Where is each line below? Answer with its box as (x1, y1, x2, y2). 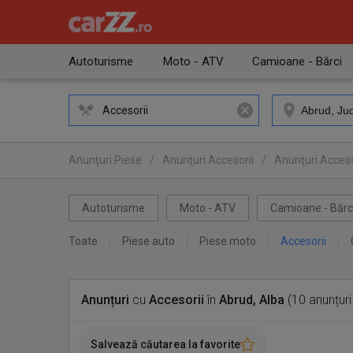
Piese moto (199, 235, 256, 247)
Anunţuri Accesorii (162, 154, 254, 166)
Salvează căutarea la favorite (91, 338, 240, 351)
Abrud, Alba (219, 292, 284, 307)
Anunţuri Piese (69, 154, 142, 166)
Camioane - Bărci (252, 54, 342, 69)
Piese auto (122, 235, 175, 247)
